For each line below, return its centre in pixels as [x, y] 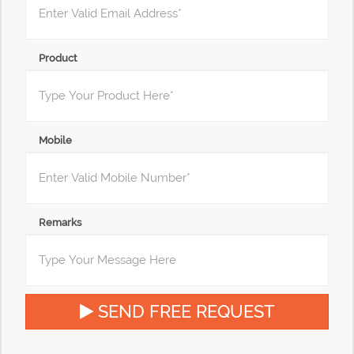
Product [58, 58]
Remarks [60, 222]
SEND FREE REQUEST [184, 311]
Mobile [55, 140]
